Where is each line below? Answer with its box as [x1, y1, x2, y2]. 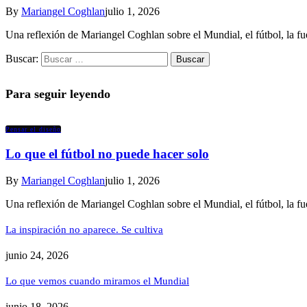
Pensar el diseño [5, 125, 61, 133]
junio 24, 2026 [5, 249, 69, 261]
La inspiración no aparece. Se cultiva [5, 224, 163, 236]
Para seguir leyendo [5, 86, 110, 101]
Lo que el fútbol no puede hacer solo [5, 147, 209, 162]
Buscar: [5, 52, 38, 64]
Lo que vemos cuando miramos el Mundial [5, 275, 189, 286]
